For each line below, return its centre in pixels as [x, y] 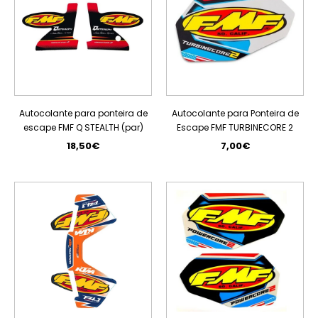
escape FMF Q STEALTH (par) [83, 127]
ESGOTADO [133, 189]
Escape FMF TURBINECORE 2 [235, 127]
